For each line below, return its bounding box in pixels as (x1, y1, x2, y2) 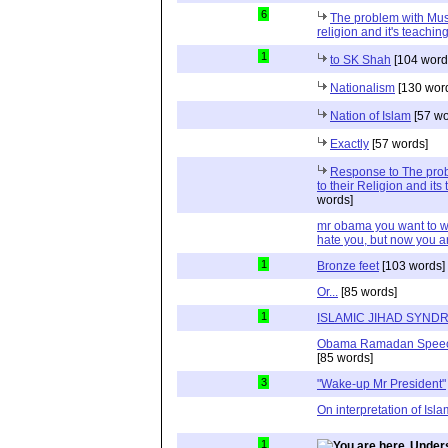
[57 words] (369, 137, 428, 152)
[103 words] (379, 259, 445, 274)
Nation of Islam (330, 109, 411, 124)
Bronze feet (317, 259, 379, 274)
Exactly (330, 137, 369, 152)
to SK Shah (330, 53, 391, 68)
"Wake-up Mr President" (317, 377, 446, 392)
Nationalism (330, 81, 395, 96)
